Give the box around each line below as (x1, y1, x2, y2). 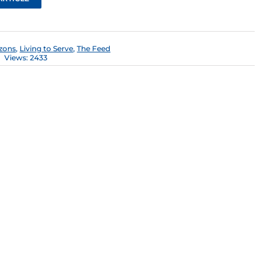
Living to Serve (19, 43, 74, 53)
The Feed (77, 43, 111, 53)
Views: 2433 (4, 52, 48, 62)
